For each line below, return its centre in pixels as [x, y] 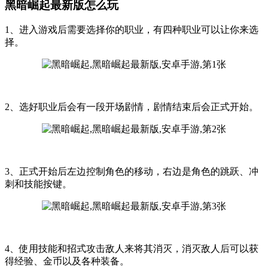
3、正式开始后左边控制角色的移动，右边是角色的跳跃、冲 [132, 172]
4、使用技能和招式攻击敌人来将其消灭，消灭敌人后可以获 [132, 249]
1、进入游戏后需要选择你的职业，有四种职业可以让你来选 [132, 30]
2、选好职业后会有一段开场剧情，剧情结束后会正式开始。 [132, 107]
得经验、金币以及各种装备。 [67, 261]
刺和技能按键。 [38, 184]
